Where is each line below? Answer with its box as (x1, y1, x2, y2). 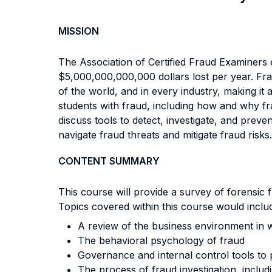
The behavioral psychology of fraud (78, 234, 245, 246)
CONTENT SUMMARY (58, 155, 160, 167)
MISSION (58, 25, 99, 37)
